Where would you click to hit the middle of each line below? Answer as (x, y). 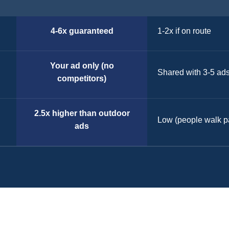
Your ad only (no (82, 66)
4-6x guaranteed (82, 31)
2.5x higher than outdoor (82, 113)
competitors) (82, 78)
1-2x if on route (184, 31)
